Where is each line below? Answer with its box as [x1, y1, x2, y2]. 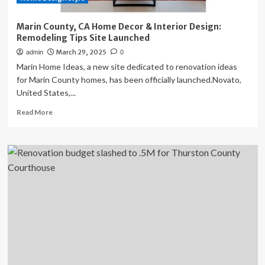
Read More [16, 108, 53, 117]
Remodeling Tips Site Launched [16, 33, 150, 43]
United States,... [16, 88, 76, 98]
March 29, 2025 [56, 48, 106, 56]
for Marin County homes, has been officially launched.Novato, [16, 75, 241, 85]
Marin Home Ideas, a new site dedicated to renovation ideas [16, 62, 237, 72]
